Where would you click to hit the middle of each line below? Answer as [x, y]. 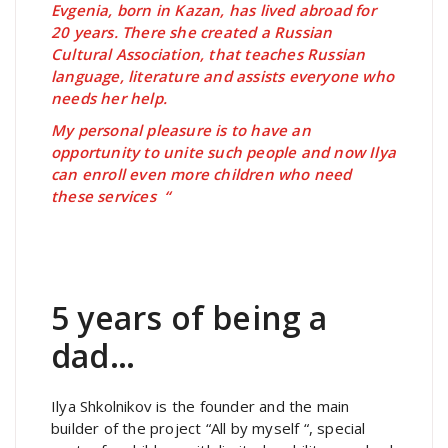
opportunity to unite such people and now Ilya [224, 151]
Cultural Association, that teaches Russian [208, 53]
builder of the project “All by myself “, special [208, 427]
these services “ [111, 195]
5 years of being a [189, 317]
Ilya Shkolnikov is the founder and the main [200, 405]
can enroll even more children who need [201, 173]
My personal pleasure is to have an [181, 129]
